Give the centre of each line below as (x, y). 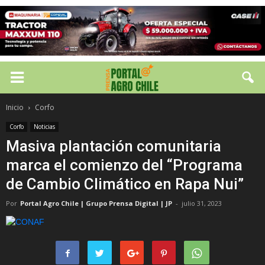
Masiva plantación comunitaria (114, 146)
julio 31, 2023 (202, 203)
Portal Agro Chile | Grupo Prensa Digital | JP (96, 203)
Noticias (44, 127)
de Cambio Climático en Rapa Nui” (125, 184)
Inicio (15, 107)
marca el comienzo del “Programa (124, 165)
